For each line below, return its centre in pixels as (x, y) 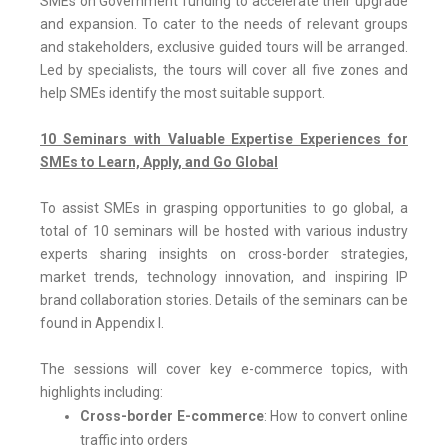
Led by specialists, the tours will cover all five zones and (224, 70)
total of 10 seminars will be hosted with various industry (224, 231)
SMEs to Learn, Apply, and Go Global (159, 162)
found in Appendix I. (102, 323)
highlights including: (101, 392)
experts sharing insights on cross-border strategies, (224, 254)
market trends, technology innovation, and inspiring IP (224, 277)
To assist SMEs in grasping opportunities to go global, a (224, 208)
